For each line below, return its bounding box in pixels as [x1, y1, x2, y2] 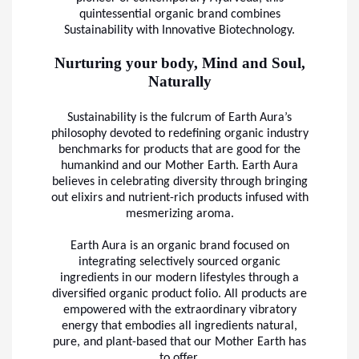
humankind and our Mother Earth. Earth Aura [61, 159, 298, 172]
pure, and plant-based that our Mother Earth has [53, 335, 306, 349]
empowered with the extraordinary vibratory [63, 303, 296, 317]
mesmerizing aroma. [125, 207, 234, 220]
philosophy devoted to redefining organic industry [50, 127, 309, 140]
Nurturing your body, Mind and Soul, [54, 54, 305, 71]
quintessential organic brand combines [79, 7, 280, 21]
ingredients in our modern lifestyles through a [60, 271, 299, 284]
